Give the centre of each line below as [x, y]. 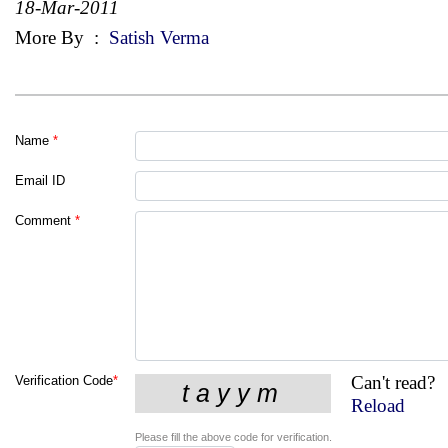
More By [52, 37]
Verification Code [64, 380]
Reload [378, 405]
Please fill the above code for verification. [233, 436]
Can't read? [393, 382]
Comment [43, 220]
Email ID [40, 180]
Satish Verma [156, 37]
